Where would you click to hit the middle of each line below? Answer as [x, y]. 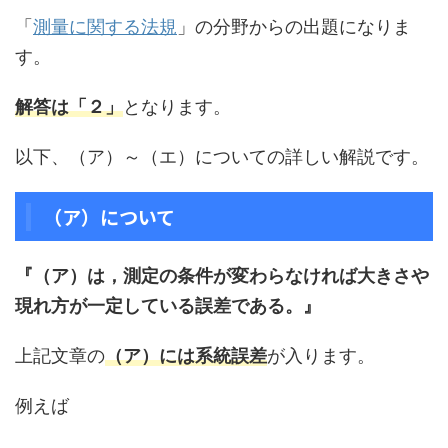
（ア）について [108, 216]
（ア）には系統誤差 [186, 355]
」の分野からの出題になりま [294, 26]
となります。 [177, 106]
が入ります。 [321, 355]
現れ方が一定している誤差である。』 [168, 305]
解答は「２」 [69, 106]
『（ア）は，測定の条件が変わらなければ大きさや [222, 275]
